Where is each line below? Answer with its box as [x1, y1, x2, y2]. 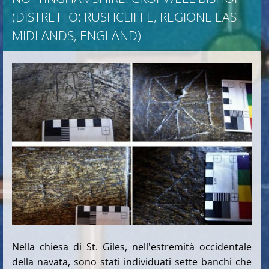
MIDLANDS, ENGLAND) [12, 27, 141, 44]
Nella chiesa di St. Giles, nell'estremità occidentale [12, 240, 252, 253]
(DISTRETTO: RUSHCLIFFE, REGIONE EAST [12, 8, 243, 25]
